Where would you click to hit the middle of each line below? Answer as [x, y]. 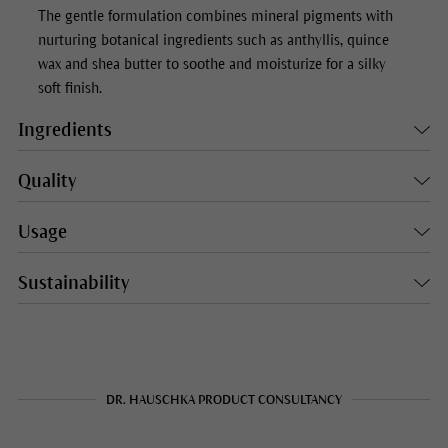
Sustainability [73, 283]
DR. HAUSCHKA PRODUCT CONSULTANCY [224, 400]
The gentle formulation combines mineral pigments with [215, 16]
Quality [46, 181]
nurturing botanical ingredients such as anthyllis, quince [213, 40]
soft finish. [69, 88]
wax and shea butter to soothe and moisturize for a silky [211, 64]
